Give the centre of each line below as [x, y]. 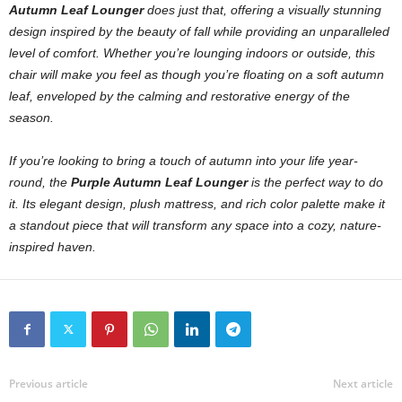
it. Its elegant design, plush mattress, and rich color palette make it [197, 204]
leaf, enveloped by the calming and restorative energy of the [179, 96]
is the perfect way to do [315, 182]
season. [31, 118]
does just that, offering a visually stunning [262, 10]
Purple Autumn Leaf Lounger [159, 182]
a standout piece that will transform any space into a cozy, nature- [195, 225]
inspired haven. [52, 247]
